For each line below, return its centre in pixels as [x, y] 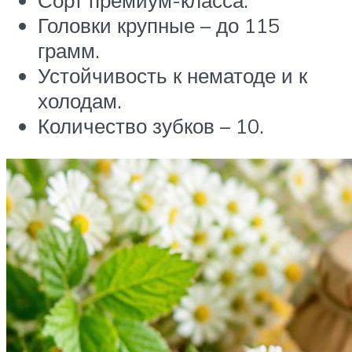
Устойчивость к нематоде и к [172, 76]
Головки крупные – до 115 [159, 26]
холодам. [80, 101]
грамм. [69, 51]
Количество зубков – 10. [151, 126]
